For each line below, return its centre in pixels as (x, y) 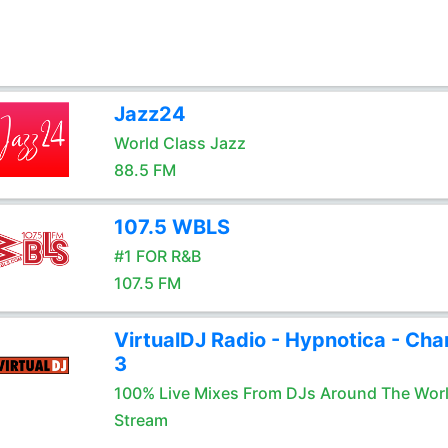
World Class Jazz (179, 143)
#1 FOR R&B (157, 256)
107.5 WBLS (171, 227)
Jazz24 (149, 114)
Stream (140, 420)
